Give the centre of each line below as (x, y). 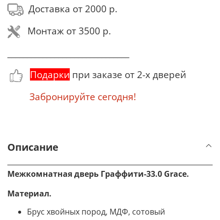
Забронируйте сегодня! (72, 97)
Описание (33, 147)
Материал (28, 193)
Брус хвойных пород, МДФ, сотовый (96, 211)
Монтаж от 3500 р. (66, 31)
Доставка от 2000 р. (70, 9)
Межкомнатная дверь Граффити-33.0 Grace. (98, 174)
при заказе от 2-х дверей (128, 75)
